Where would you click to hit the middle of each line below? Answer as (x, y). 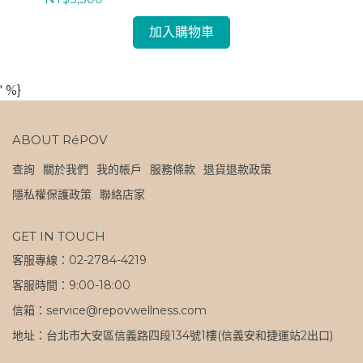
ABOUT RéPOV (60, 140)
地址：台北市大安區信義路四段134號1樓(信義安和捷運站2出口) (173, 335)
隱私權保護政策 (52, 194)
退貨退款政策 (237, 169)
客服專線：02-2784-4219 (79, 260)
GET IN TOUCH (59, 236)
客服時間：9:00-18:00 (71, 285)
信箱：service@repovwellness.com (109, 310)
